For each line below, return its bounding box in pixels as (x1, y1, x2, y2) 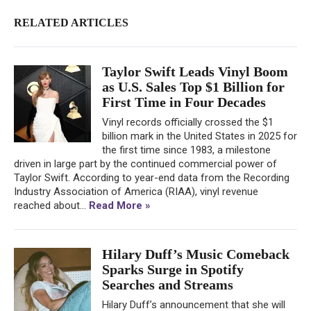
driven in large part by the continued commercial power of (14, 157, 277, 170)
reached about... (14, 199, 89, 212)
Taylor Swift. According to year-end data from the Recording (14, 171, 289, 184)
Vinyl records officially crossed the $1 (102, 115, 274, 128)
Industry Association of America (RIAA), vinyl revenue (14, 185, 258, 198)
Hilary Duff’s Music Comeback (102, 246, 289, 262)
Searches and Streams (102, 276, 233, 292)
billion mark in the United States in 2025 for (102, 129, 297, 142)
